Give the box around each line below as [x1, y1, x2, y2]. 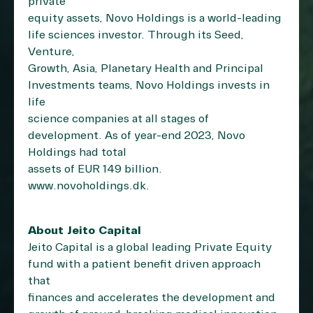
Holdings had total [28, 145, 126, 159]
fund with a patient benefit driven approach [28, 257, 261, 271]
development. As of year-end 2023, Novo [28, 129, 245, 143]
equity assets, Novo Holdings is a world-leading [28, 11, 282, 25]
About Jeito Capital [28, 224, 141, 238]
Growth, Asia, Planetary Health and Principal [28, 61, 263, 75]
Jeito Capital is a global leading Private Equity [28, 240, 272, 254]
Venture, [28, 45, 75, 59]
